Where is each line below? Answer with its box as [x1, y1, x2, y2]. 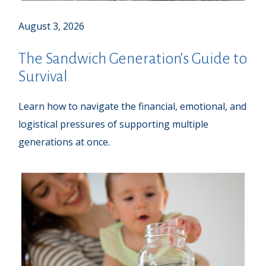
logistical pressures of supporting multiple [18, 117, 209, 131]
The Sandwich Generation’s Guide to [18, 50, 248, 67]
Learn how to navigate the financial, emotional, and [18, 99, 247, 113]
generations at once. [18, 135, 110, 148]
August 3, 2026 [18, 19, 85, 33]
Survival [18, 68, 68, 85]
